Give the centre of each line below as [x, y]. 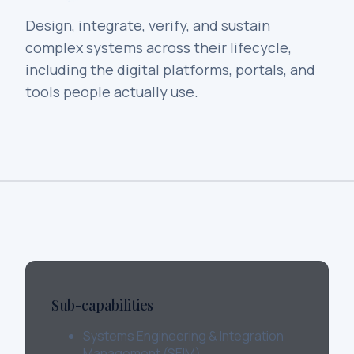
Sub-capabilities [102, 305]
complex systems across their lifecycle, [158, 48]
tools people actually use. [112, 92]
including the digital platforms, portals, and [170, 70]
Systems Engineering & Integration [183, 336]
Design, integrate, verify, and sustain [148, 26]
